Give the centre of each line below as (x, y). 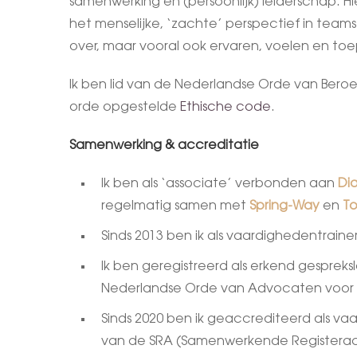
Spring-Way (286, 206)
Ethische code (226, 107)
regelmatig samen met (175, 206)
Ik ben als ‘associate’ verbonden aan (220, 184)
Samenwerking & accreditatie (164, 145)
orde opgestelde (125, 107)
